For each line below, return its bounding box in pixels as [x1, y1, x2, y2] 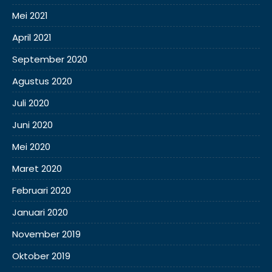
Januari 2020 [12, 205, 68, 219]
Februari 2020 [12, 183, 71, 197]
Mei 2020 [12, 140, 50, 153]
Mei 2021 [12, 8, 48, 22]
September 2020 [12, 52, 87, 66]
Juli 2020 [12, 96, 49, 109]
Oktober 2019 [12, 249, 70, 262]
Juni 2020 [12, 118, 53, 131]
